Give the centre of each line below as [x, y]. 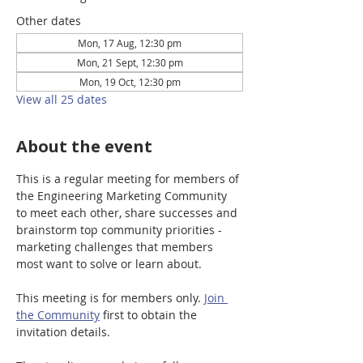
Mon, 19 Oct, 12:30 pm [130, 82]
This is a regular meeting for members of [129, 179]
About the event [84, 146]
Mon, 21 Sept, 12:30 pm [130, 62]
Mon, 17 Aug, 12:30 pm [130, 43]
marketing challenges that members [116, 247]
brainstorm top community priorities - [121, 230]
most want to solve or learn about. [109, 264]
